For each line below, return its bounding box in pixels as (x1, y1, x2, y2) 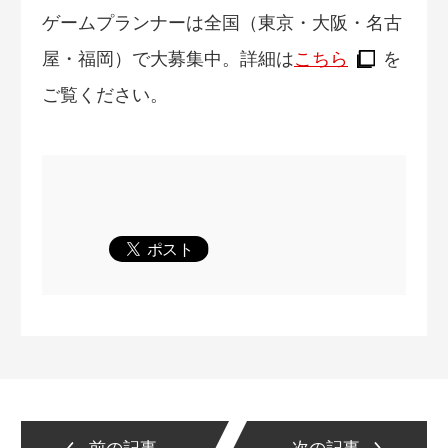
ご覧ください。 (42, 85, 168, 106)
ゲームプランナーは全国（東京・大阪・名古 (42, 13, 402, 34)
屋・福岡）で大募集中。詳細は (42, 49, 294, 70)
